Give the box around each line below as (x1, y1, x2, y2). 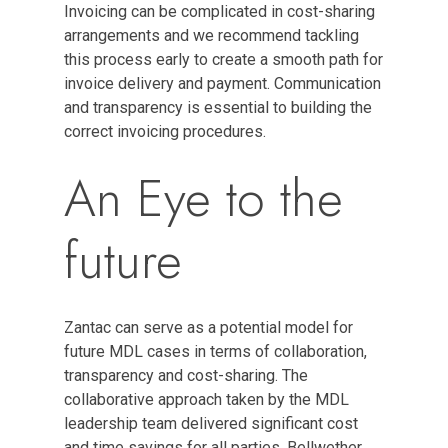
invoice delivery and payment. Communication (64, 74, 381, 93)
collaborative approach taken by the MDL (64, 390, 349, 409)
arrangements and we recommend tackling (64, 26, 359, 45)
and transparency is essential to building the (64, 98, 372, 117)
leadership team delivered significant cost (64, 414, 358, 433)
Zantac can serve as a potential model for (64, 318, 353, 337)
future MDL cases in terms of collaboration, (64, 342, 367, 361)
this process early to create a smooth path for (64, 50, 383, 69)
